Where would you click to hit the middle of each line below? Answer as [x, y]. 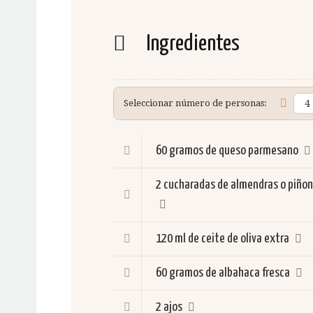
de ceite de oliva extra [239, 239]
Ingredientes [191, 44]
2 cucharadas [185, 185]
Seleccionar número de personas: [195, 103]
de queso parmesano [252, 151]
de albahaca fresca [248, 273]
